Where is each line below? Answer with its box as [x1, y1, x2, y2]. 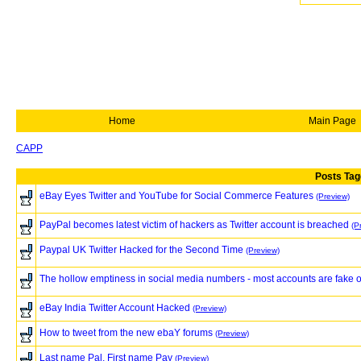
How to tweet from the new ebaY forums [39, 327, 213, 338]
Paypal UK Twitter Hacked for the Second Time [39, 244, 243, 255]
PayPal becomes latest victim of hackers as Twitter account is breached [39, 219, 349, 230]
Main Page [309, 115, 356, 127]
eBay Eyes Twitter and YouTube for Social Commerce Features [39, 190, 313, 201]
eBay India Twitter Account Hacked [39, 302, 190, 313]
